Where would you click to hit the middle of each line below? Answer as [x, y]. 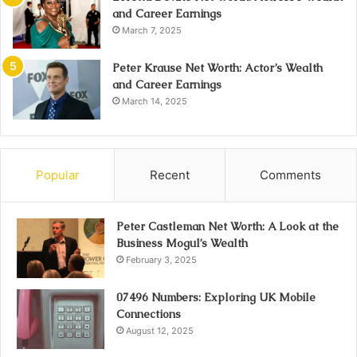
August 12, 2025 [160, 331]
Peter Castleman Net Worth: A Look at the [228, 226]
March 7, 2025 [152, 30]
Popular [57, 175]
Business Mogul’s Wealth [182, 243]
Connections [149, 314]
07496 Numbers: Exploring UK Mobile [216, 297]
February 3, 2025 [161, 260]
